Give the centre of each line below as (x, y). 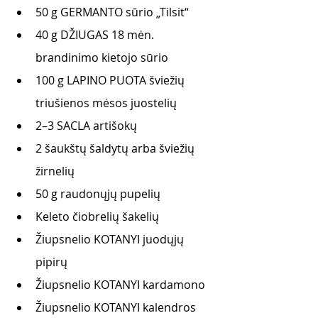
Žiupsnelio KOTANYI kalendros (116, 307)
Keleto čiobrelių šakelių (97, 216)
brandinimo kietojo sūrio (102, 57)
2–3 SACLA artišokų (86, 126)
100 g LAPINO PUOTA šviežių (111, 80)
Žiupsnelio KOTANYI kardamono (120, 285)
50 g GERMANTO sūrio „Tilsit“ (112, 12)
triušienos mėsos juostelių (106, 103)
